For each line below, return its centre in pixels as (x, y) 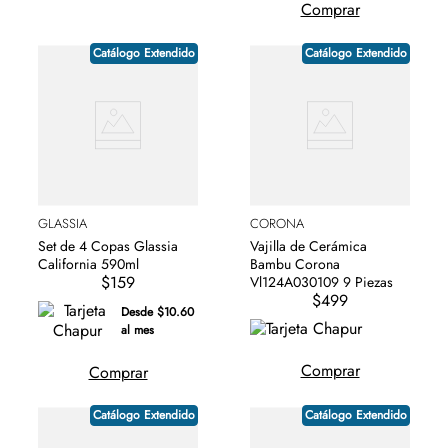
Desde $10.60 (157, 311)
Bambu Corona (295, 263)
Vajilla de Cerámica (308, 245)
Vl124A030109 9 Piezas (368, 281)
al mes (137, 329)
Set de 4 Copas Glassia (108, 245)
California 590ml (88, 263)
